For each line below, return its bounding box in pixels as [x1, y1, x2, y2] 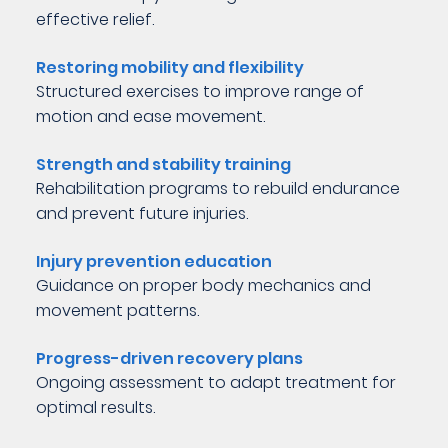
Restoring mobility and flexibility [36, 56, 305, 80]
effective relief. [36, 8, 155, 32]
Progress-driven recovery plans [36, 347, 304, 371]
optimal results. [36, 396, 156, 420]
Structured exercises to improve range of [36, 80, 365, 104]
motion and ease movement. [36, 105, 266, 129]
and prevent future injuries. [36, 202, 249, 226]
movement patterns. [36, 299, 200, 323]
